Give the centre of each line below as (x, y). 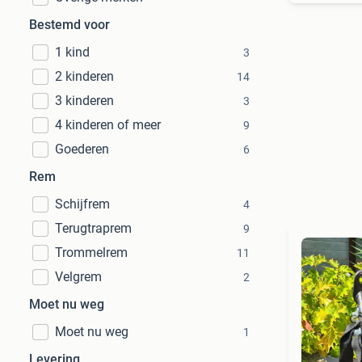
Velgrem (78, 277)
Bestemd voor (69, 25)
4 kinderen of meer (108, 125)
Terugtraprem (93, 228)
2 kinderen (84, 76)
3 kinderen (84, 101)
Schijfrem (82, 204)
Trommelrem (91, 253)
